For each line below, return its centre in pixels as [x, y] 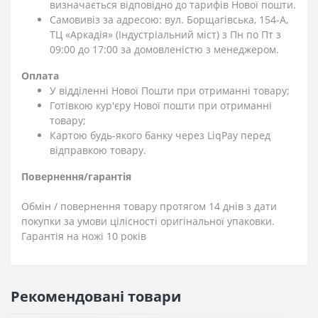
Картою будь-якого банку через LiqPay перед [160, 135]
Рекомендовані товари [96, 296]
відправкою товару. [98, 150]
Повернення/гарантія [76, 176]
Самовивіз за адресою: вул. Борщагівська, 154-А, [169, 19]
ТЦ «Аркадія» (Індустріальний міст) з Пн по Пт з [165, 34]
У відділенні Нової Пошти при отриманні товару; [170, 90]
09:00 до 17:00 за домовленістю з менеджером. [164, 49]
